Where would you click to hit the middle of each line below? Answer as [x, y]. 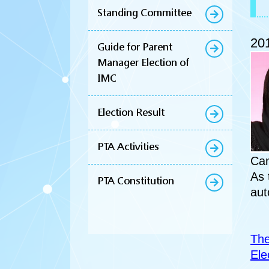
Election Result [131, 112]
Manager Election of [143, 62]
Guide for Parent [135, 47]
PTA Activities [128, 147]
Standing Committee [144, 13]
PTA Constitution [136, 181]
